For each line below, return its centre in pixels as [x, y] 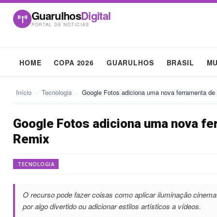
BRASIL [180, 62]
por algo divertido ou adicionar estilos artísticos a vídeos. [112, 206]
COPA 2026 [74, 62]
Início [24, 92]
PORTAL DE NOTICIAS [61, 24]
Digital [96, 15]
